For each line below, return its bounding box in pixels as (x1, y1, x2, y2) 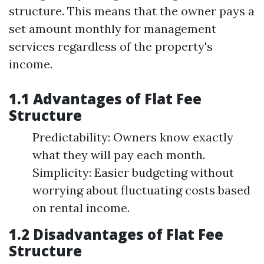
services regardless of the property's (9, 39, 213, 54)
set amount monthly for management (9, 21, 216, 36)
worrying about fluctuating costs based (32, 183, 250, 197)
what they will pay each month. (32, 147, 205, 162)
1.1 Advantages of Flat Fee (9, 89, 202, 108)
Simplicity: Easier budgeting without (32, 165, 234, 180)
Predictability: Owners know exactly (32, 130, 233, 144)
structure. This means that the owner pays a (9, 4, 255, 18)
